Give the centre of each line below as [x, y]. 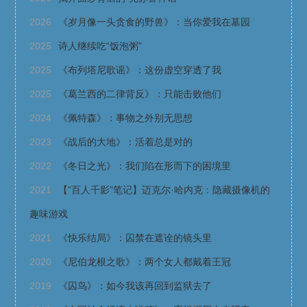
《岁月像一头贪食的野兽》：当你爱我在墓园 [155, 22]
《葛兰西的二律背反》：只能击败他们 [140, 94]
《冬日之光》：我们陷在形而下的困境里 [145, 166]
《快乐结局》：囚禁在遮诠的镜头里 [135, 238]
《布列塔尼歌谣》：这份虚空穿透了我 [140, 70]
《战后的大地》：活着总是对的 [126, 142]
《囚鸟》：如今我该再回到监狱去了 [135, 286]
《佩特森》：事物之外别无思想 [126, 118]
